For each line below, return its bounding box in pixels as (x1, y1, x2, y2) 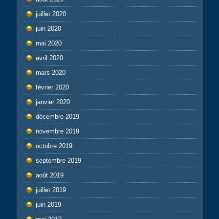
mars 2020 (35, 68, 66, 76)
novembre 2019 (35, 127, 79, 135)
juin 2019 (35, 200, 61, 208)
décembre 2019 (35, 112, 79, 120)
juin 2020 (35, 24, 61, 32)
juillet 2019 (35, 186, 66, 194)
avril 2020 (35, 54, 63, 62)
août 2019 (35, 171, 64, 179)
